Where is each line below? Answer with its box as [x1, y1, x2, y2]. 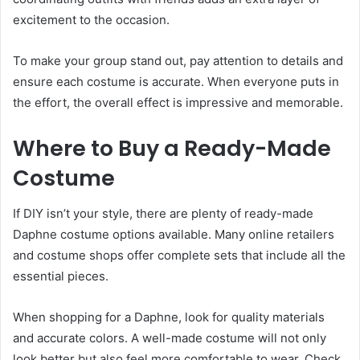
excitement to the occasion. [13, 11, 170, 27]
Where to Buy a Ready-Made [13, 133, 331, 163]
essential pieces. [13, 268, 108, 284]
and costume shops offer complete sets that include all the [13, 247, 346, 264]
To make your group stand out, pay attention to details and [13, 52, 343, 68]
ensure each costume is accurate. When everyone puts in [13, 73, 339, 89]
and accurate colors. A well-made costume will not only [13, 330, 326, 346]
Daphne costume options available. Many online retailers [13, 227, 334, 243]
